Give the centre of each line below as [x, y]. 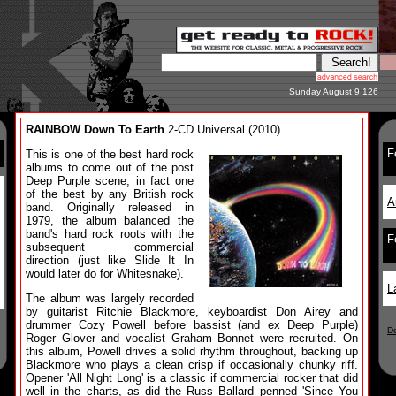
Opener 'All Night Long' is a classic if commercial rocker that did [192, 378]
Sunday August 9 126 [334, 91]
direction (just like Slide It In [110, 260]
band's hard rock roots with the [110, 234]
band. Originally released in [110, 207]
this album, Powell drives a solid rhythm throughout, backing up [192, 351]
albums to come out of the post [110, 168]
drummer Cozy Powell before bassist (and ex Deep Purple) [192, 325]
